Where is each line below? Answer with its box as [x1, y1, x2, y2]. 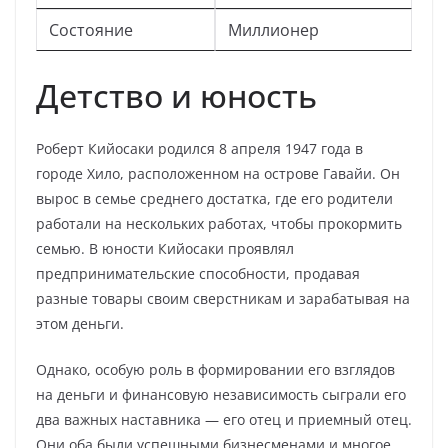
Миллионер [228, 19, 319, 41]
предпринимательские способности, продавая [36, 264, 360, 283]
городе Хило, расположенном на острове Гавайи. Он [36, 164, 400, 183]
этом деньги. [36, 314, 124, 333]
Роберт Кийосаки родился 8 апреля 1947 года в [36, 139, 363, 158]
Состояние [49, 19, 133, 41]
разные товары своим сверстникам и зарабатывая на [36, 289, 410, 308]
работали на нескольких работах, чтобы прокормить [36, 214, 402, 233]
